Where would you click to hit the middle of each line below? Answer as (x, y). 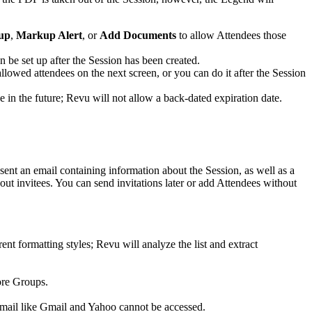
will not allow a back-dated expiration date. (186, 97)
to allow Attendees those (231, 35)
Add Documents (138, 35)
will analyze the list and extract (189, 244)
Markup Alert (49, 35)
